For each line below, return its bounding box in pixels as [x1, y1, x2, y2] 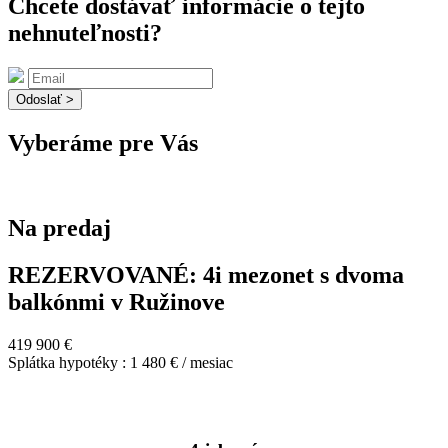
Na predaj [8, 214, 111, 241]
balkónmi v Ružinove [8, 288, 225, 315]
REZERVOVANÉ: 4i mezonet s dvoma [8, 261, 404, 288]
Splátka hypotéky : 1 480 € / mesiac [8, 353, 233, 371]
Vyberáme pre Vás [8, 130, 198, 157]
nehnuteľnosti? [8, 20, 162, 47]
